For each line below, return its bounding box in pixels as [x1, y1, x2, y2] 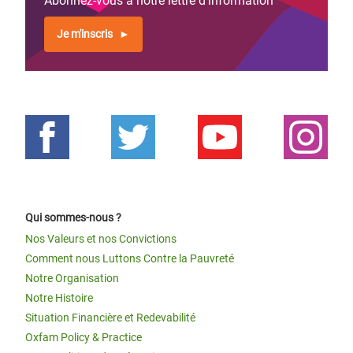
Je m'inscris [57, 28, 113, 40]
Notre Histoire [25, 292, 93, 304]
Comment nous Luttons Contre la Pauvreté [25, 252, 234, 265]
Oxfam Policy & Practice [25, 331, 142, 344]
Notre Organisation [25, 272, 119, 284]
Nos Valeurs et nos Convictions [25, 232, 176, 245]
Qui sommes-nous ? [25, 211, 121, 224]
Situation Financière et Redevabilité [25, 311, 195, 324]
